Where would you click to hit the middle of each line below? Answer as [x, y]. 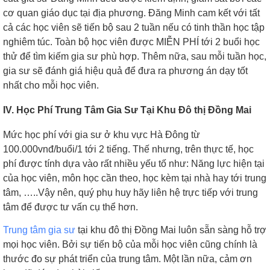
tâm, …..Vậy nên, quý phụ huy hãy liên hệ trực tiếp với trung [130, 192]
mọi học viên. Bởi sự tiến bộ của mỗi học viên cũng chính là [130, 244]
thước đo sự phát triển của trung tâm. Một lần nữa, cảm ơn [127, 259]
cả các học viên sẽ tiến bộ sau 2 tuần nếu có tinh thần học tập [134, 27]
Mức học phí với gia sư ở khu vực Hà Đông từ [102, 134]
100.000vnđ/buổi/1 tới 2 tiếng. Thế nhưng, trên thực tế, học [128, 149]
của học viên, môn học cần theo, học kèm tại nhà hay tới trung [135, 178]
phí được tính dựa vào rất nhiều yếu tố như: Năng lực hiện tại [134, 163]
